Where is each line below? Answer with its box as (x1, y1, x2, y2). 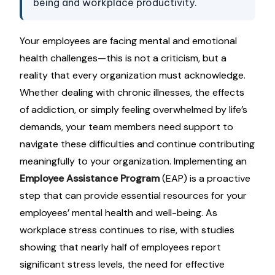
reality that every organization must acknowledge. (20, 69, 246, 82)
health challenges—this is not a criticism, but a (20, 52, 227, 64)
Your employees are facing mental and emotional (20, 34, 237, 47)
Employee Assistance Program (20, 172, 160, 185)
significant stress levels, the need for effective (20, 258, 225, 271)
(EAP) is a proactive (160, 172, 250, 185)
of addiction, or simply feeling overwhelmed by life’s (20, 103, 247, 116)
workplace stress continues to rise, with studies (20, 223, 234, 236)
